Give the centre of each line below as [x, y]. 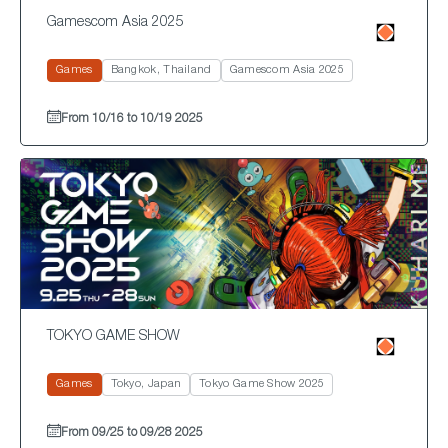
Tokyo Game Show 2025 [262, 384]
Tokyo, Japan [146, 384]
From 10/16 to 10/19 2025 [132, 118]
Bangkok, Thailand [161, 70]
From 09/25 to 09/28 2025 [132, 432]
